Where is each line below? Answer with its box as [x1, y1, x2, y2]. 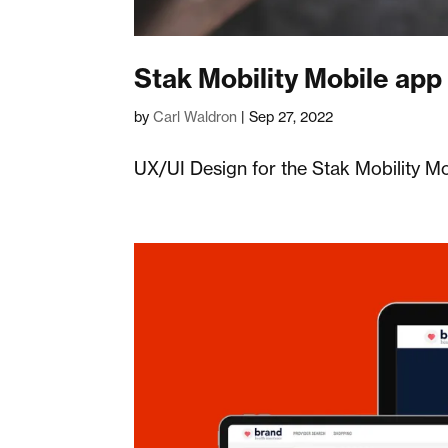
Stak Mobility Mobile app [134, 61, 443, 95]
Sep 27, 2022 [249, 107, 334, 125]
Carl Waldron [153, 107, 238, 125]
